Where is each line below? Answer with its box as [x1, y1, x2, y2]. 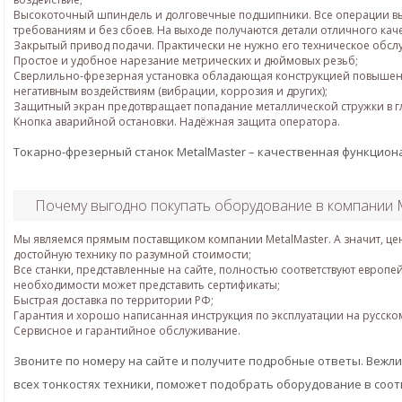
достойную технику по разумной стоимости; [13, 247, 251, 262]
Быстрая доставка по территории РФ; [13, 293, 214, 308]
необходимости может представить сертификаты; [13, 277, 280, 293]
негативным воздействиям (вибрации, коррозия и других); [13, 83, 328, 99]
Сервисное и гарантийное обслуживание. [13, 323, 240, 338]
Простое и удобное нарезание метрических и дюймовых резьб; [13, 53, 358, 68]
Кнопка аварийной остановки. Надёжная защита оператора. [13, 114, 340, 129]
